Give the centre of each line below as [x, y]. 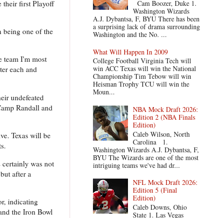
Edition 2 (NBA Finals [164, 117]
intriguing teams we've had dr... [136, 165]
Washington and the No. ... [130, 34]
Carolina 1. [151, 142]
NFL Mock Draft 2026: [165, 182]
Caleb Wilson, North [162, 134]
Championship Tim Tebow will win [142, 76]
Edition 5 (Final [155, 190]
